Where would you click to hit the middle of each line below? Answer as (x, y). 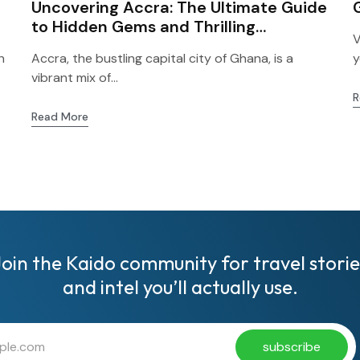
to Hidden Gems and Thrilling (143, 27)
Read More (59, 117)
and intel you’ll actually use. (180, 287)
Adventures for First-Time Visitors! (166, 46)
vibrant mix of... (74, 78)
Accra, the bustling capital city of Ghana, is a (162, 58)
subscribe (291, 347)
